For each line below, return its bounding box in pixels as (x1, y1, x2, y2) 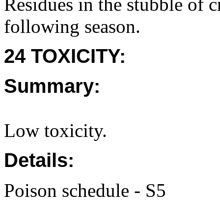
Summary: (4, 75, 100, 97)
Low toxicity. (4, 120, 107, 141)
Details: (4, 149, 74, 171)
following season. (4, 16, 140, 37)
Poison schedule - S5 (4, 180, 166, 201)
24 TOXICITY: (4, 45, 126, 67)
